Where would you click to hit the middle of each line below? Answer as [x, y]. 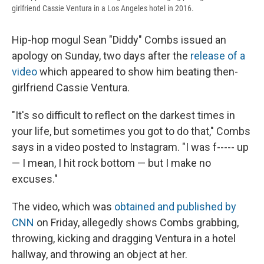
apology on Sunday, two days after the [101, 56]
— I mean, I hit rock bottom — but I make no [111, 163]
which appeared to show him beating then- [138, 72]
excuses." [35, 179]
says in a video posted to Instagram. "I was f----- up [130, 147]
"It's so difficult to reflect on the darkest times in [123, 115]
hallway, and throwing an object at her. [100, 255]
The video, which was [63, 207]
